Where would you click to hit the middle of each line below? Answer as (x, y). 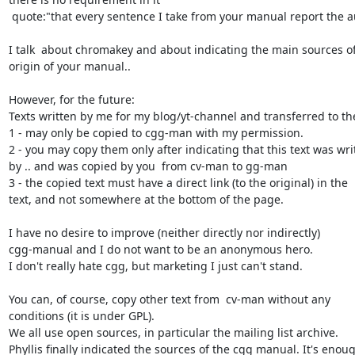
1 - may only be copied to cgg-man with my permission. (156, 132)
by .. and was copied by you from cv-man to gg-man (148, 166)
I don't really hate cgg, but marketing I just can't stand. (155, 265)
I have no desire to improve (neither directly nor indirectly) (164, 232)
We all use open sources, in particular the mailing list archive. (173, 332)
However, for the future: (71, 99)
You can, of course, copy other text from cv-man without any (169, 299)
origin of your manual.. (69, 66)
